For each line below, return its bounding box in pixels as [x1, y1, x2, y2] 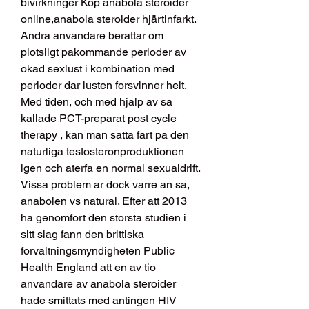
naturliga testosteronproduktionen [21, 145, 184, 159]
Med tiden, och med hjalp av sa [21, 95, 172, 109]
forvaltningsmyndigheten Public [21, 244, 175, 258]
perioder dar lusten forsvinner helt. [21, 79, 186, 92]
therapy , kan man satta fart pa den [21, 128, 189, 142]
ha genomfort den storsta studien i [21, 211, 186, 225]
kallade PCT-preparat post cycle [21, 112, 177, 126]
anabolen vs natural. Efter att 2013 [21, 195, 187, 208]
